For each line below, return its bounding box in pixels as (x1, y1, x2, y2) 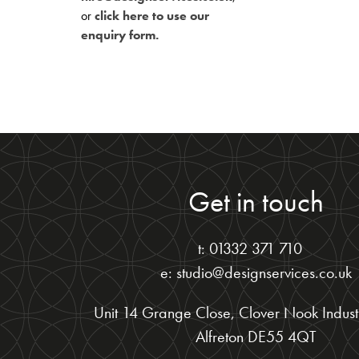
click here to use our (94, 7, 209, 24)
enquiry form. (80, 26, 159, 43)
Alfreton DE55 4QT (196, 326, 317, 347)
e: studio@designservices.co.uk (160, 262, 353, 283)
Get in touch (188, 184, 325, 220)
